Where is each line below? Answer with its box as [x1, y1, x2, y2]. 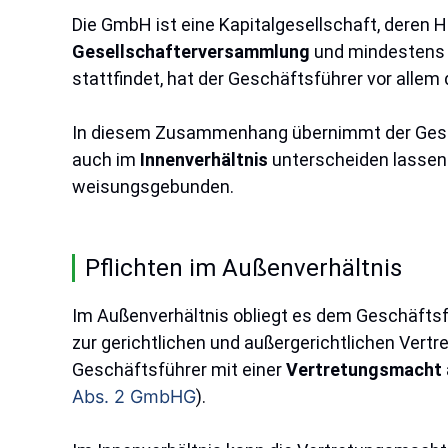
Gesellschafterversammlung [72, 41, 310, 62]
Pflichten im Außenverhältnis [85, 254, 402, 282]
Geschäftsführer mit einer [72, 359, 286, 380]
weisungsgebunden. [72, 176, 234, 197]
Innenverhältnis [140, 149, 268, 170]
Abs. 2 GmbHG [72, 386, 196, 407]
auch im [72, 149, 140, 170]
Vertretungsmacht [286, 359, 442, 380]
